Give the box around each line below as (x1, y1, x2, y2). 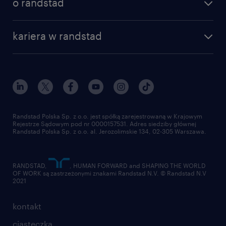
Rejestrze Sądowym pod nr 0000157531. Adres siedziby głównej (13, 120, 196, 127)
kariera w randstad (13, 30, 102, 42)
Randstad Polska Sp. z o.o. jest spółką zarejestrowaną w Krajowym (13, 112, 202, 120)
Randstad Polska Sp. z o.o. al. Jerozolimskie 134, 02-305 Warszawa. (13, 128, 206, 135)
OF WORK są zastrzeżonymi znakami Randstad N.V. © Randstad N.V (13, 169, 206, 177)
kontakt (13, 201, 41, 211)
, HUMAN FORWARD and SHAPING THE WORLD (70, 162, 206, 169)
